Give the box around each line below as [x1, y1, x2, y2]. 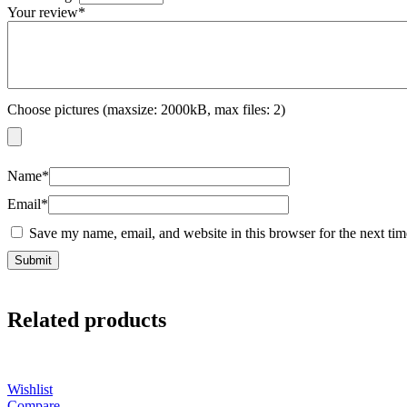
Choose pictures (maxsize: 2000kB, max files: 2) [7, 102, 285, 118]
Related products [7, 308, 166, 333]
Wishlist [7, 382, 53, 398]
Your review [7, 5, 78, 21]
